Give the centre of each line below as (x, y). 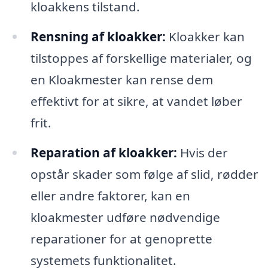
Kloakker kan (205, 37)
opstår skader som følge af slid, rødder (144, 174)
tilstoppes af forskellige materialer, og (141, 58)
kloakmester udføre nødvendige (125, 217)
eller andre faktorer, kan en (110, 195)
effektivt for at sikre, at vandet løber (136, 101)
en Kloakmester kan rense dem (121, 80)
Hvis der (202, 152)
